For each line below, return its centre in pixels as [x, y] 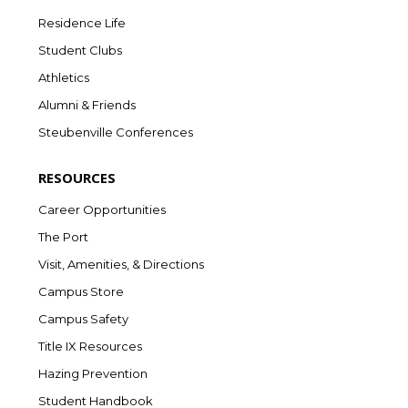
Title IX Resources [90, 346]
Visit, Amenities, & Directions [121, 264]
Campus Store [81, 291]
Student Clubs [80, 50]
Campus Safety [83, 318]
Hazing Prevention [93, 373]
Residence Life [82, 22]
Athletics [64, 77]
